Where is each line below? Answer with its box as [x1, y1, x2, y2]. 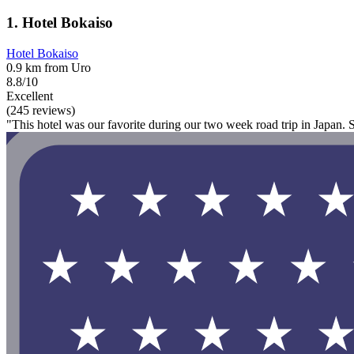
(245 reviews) [6, 104, 75, 118]
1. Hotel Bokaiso [6, 14, 113, 32]
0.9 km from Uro [6, 61, 91, 75]
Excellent [6, 89, 53, 104]
